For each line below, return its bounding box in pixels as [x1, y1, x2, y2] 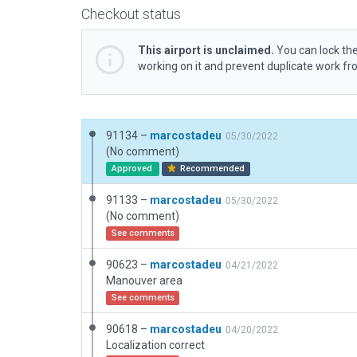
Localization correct [106, 339, 205, 351]
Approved [111, 163, 155, 174]
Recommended [178, 163, 245, 174]
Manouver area [106, 274, 182, 287]
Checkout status [81, 6, 181, 22]
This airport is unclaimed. [138, 44, 274, 57]
